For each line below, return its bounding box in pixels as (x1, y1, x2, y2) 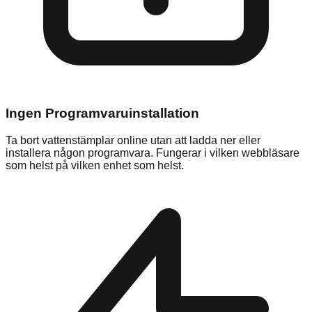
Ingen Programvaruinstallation (6, 106, 199, 121)
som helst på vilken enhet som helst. (6, 159, 184, 172)
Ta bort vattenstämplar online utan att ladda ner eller (6, 134, 260, 147)
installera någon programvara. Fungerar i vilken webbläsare (6, 147, 299, 159)
